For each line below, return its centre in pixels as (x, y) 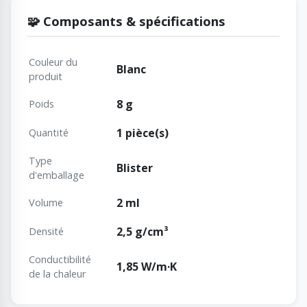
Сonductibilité (60, 259)
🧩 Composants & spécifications (126, 21)
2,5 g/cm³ (143, 231)
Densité (46, 231)
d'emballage (57, 175)
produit (46, 76)
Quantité (49, 132)
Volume (46, 202)
